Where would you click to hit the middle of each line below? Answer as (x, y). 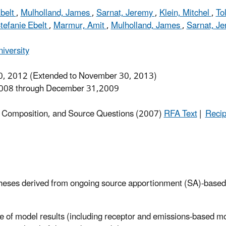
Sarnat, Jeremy (125, 13)
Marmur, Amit (80, 26)
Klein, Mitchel (185, 13)
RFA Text (180, 114)
